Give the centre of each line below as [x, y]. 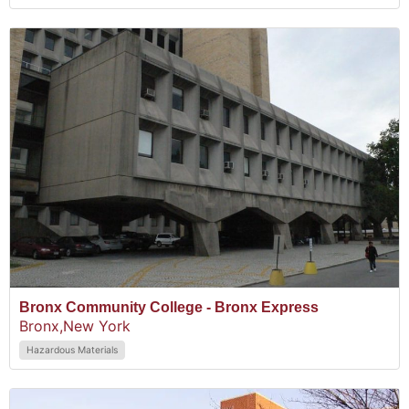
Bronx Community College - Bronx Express [169, 307]
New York [97, 325]
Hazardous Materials [72, 350]
